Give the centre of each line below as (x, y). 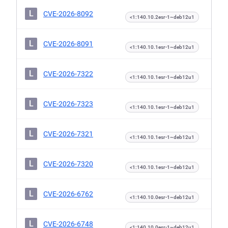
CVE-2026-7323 (68, 104)
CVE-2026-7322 (68, 74)
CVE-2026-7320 (68, 164)
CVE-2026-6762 (68, 194)
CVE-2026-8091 (68, 44)
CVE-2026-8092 (68, 14)
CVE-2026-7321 (68, 134)
